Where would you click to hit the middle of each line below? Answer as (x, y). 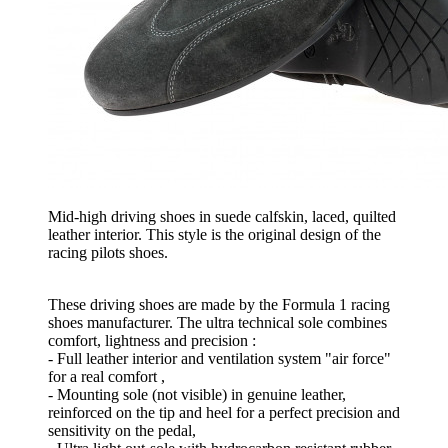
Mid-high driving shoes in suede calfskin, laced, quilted (222, 217)
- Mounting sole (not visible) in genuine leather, (197, 395)
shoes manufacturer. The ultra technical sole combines (217, 323)
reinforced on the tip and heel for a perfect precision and (224, 413)
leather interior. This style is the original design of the (214, 235)
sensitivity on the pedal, (122, 431)
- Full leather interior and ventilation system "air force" (219, 359)
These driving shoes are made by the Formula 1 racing (219, 305)
